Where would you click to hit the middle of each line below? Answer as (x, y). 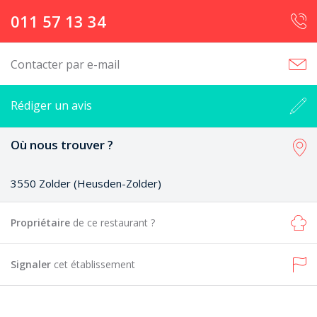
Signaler (32, 264)
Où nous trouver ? (62, 145)
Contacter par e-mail (65, 64)
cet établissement (94, 264)
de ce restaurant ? (114, 223)
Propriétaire (42, 223)
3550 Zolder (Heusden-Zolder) (86, 183)
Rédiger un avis (51, 105)
